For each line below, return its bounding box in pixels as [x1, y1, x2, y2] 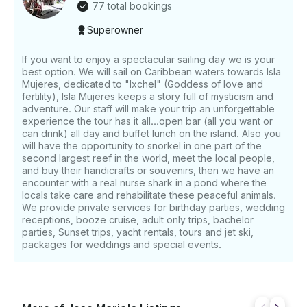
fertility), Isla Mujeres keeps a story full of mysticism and [22, 90, 273, 103]
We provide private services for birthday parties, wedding [22, 201, 285, 214]
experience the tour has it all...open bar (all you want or [22, 115, 273, 127]
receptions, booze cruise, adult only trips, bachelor [22, 214, 254, 226]
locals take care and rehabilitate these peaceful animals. [22, 189, 276, 201]
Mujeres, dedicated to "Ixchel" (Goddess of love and [22, 78, 263, 90]
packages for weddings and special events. [22, 238, 221, 251]
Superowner [87, 24, 143, 36]
